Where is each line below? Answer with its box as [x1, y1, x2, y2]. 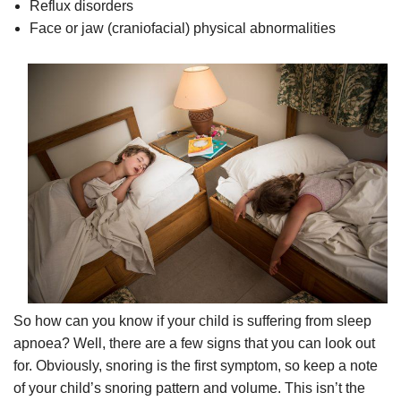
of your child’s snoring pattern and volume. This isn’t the [13, 380, 365, 397]
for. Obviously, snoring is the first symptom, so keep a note [13, 358, 378, 374]
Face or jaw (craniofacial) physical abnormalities [29, 21, 336, 37]
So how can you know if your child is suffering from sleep [13, 313, 371, 329]
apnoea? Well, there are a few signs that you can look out [13, 336, 375, 352]
